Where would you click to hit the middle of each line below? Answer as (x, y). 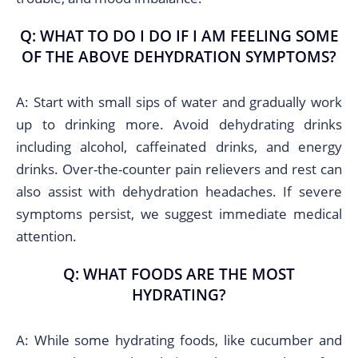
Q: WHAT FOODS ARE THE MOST (179, 274)
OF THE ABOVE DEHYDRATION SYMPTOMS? (179, 56)
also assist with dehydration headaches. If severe (179, 191)
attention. (46, 236)
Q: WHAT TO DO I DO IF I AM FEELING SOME (179, 36)
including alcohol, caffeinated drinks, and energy (179, 147)
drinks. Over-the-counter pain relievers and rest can (179, 169)
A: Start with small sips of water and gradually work (179, 102)
